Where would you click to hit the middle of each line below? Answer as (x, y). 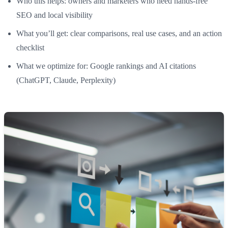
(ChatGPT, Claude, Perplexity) (66, 80)
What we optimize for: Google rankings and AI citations (106, 66)
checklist (30, 47)
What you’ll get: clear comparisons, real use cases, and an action (119, 33)
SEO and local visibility (54, 15)
